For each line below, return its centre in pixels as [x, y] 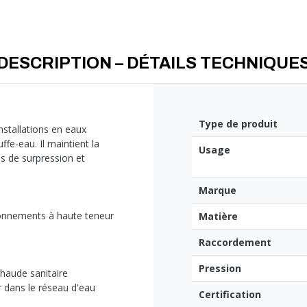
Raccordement [235, 243]
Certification [230, 295]
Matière [218, 217]
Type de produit [238, 124]
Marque [218, 191]
